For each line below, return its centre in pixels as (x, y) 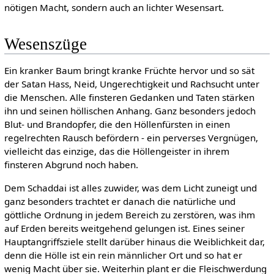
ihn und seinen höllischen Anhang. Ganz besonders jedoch (130, 111)
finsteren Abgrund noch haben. (71, 165)
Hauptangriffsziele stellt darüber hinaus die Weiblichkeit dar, (134, 241)
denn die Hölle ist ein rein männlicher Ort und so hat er (123, 255)
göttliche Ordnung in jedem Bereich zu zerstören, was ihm (129, 214)
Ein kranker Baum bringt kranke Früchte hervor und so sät (129, 71)
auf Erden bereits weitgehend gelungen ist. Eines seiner (124, 228)
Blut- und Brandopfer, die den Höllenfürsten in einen (117, 124)
